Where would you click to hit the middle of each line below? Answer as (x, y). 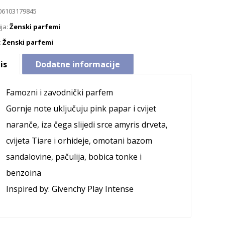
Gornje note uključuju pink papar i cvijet (81, 109)
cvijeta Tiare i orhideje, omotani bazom (79, 141)
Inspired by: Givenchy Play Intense (70, 189)
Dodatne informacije (78, 65)
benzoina (24, 173)
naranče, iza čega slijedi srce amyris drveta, (87, 125)
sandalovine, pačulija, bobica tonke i (74, 157)
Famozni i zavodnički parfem (60, 93)
